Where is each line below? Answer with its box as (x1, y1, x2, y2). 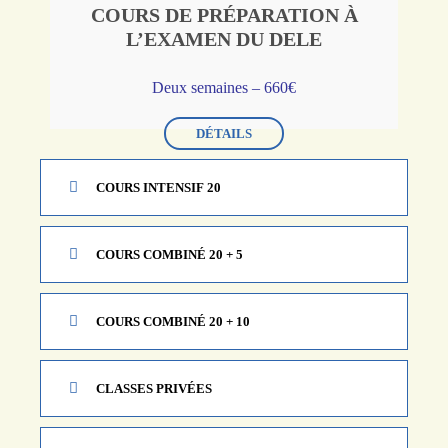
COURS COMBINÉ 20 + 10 (96, 314, 250, 330)
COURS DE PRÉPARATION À (90, 3, 358, 26)
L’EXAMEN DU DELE (126, 27, 322, 50)
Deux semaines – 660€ (152, 78, 296, 96)
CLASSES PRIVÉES (96, 381, 212, 397)
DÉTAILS (196, 125, 252, 141)
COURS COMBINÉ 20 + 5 (96, 247, 243, 263)
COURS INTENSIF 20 (96, 180, 221, 196)
